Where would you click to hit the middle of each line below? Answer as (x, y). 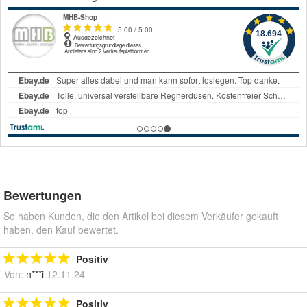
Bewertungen (42, 195)
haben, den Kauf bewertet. (61, 229)
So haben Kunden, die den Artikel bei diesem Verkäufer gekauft (141, 216)
